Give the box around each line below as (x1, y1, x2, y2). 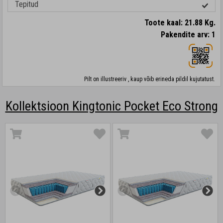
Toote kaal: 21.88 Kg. (144, 18, 216, 27)
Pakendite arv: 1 (161, 30, 216, 39)
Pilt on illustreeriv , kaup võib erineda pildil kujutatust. (84, 76, 215, 83)
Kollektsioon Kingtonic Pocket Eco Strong (5, 99, 218, 113)
